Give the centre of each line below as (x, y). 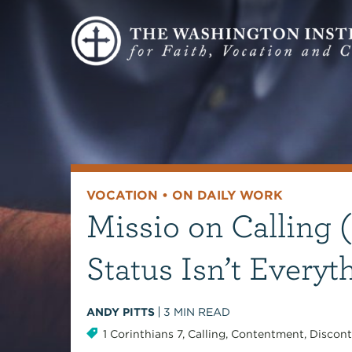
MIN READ (202, 312)
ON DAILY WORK (227, 196)
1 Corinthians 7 (142, 334)
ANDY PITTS (120, 312)
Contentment (267, 334)
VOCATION (122, 196)
